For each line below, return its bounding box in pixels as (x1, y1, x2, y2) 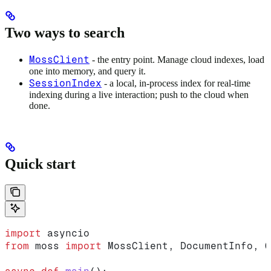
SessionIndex (29, 77, 102, 89)
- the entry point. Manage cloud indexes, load (90, 54, 264, 65)
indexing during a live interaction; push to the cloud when (29, 89, 249, 100)
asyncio (41, 227, 90, 239)
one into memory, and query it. (29, 65, 146, 76)
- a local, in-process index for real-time (102, 77, 250, 88)
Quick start (5, 155, 76, 172)
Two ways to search (5, 24, 125, 41)
